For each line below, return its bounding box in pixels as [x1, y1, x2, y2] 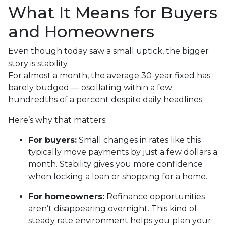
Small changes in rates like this [77, 135, 201, 145]
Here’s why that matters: [8, 115, 107, 125]
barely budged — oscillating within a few [8, 82, 172, 92]
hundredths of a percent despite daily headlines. [8, 94, 204, 104]
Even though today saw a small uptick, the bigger [8, 46, 209, 56]
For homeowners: [28, 191, 104, 201]
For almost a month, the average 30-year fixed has [8, 70, 210, 80]
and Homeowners [8, 21, 154, 41]
